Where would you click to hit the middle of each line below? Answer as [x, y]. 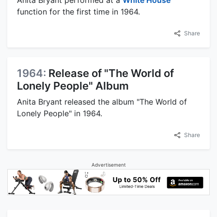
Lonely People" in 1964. [60, 114]
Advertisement [108, 165]
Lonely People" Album [73, 86]
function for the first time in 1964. [78, 12]
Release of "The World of [111, 73]
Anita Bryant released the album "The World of [102, 102]
